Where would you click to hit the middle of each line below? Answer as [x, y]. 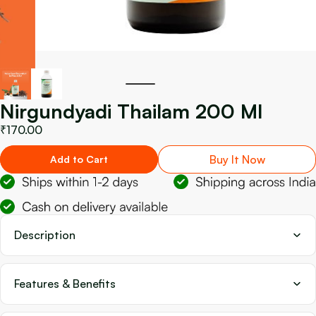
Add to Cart [79, 159]
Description [45, 235]
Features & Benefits [65, 283]
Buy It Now [237, 159]
